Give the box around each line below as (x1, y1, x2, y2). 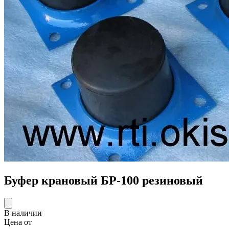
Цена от (4, 217, 32, 226)
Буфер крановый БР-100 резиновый (4, 173, 203, 187)
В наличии (4, 208, 42, 217)
